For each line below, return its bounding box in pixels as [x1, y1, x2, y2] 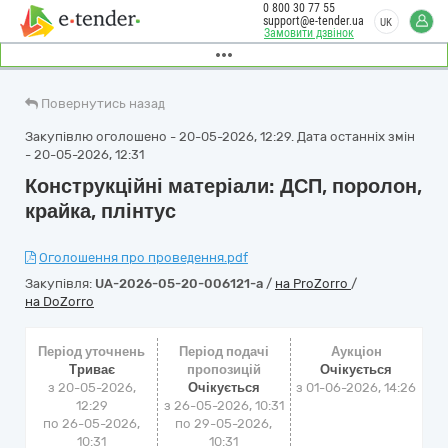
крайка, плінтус [25, 199, 176, 223]
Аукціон [330, 344, 382, 359]
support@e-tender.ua [263, 14, 364, 28]
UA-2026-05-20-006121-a [95, 276, 263, 291]
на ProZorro [275, 276, 351, 291]
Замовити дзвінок [264, 26, 354, 40]
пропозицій [186, 362, 261, 377]
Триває [68, 362, 115, 377]
